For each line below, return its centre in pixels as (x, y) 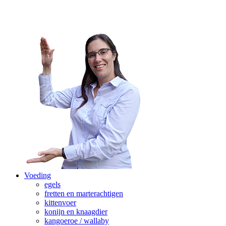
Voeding (38, 176)
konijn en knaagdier (76, 212)
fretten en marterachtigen (84, 194)
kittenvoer (60, 203)
